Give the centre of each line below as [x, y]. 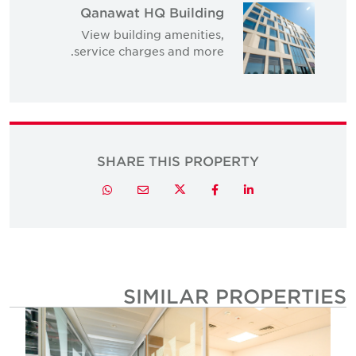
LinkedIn [234, 189]
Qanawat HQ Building [163, 12]
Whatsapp [92, 189]
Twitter [165, 188]
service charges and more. [159, 50]
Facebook [201, 189]
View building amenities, [163, 34]
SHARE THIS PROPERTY [188, 161]
